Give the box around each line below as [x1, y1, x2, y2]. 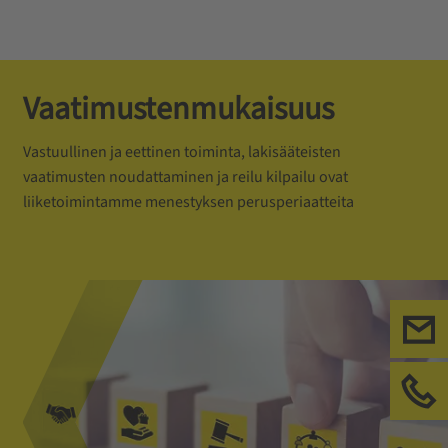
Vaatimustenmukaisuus [22, 86, 334, 132]
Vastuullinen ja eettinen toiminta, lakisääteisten [22, 141, 341, 163]
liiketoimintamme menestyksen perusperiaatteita [22, 191, 354, 213]
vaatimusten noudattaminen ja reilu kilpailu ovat [22, 166, 348, 188]
